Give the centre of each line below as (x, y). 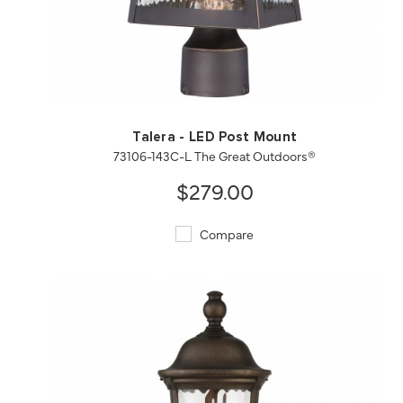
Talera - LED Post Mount (215, 138)
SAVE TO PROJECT (305, 65)
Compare (226, 234)
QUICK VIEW (124, 65)
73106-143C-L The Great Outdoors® (215, 156)
